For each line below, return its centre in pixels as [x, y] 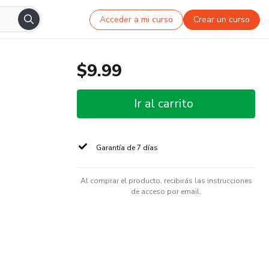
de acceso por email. [166, 192]
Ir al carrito [164, 104]
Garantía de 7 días [127, 148]
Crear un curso [222, 19]
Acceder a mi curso [137, 19]
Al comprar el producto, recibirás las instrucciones [166, 181]
